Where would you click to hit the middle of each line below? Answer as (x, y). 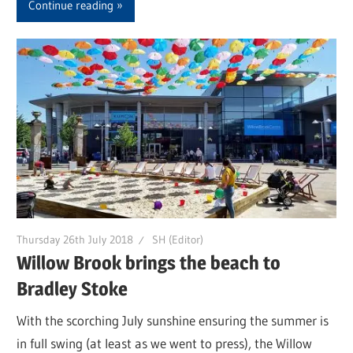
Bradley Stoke (72, 289)
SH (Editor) (178, 239)
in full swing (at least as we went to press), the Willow (165, 343)
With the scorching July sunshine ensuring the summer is (173, 320)
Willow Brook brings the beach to (149, 263)
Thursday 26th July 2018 (75, 239)
